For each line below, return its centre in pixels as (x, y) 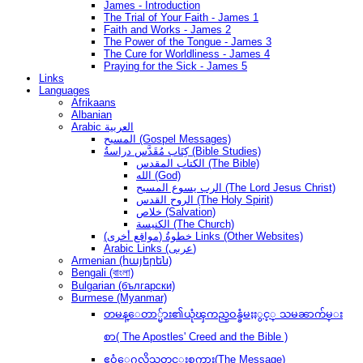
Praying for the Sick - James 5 (175, 66)
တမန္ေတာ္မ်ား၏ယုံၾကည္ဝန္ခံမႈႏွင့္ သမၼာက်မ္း (223, 314)
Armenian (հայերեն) (122, 260)
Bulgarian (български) (123, 285)
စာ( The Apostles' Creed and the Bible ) (196, 336)
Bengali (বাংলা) (102, 272)
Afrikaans (94, 102)
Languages (64, 90)
